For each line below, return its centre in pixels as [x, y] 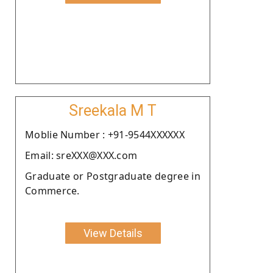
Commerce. [52, 190]
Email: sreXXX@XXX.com [81, 155]
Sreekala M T [113, 110]
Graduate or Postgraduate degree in [113, 176]
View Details [113, 233]
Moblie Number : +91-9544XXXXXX [105, 134]
